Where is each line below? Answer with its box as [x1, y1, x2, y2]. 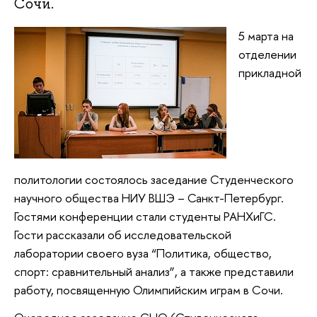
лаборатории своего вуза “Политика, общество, [14, 244, 272, 261]
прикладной [238, 64, 301, 81]
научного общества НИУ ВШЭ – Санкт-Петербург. [14, 189, 284, 206]
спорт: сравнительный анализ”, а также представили [14, 263, 294, 279]
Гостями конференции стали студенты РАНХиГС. [14, 207, 279, 224]
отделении [238, 45, 296, 62]
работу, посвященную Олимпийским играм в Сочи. [14, 281, 283, 298]
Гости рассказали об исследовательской [14, 226, 231, 243]
